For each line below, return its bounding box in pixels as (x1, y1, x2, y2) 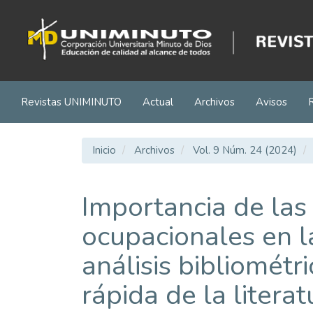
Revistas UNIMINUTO (21, 94, 122, 109)
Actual (143, 94, 173, 109)
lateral (27, 73, 58, 87)
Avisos (256, 94, 287, 109)
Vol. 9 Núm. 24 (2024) (193, 143, 297, 157)
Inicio (92, 143, 116, 157)
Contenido (27, 29, 76, 43)
